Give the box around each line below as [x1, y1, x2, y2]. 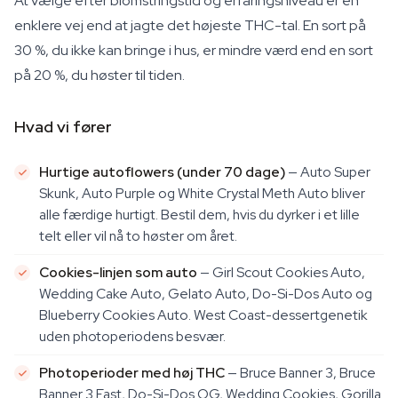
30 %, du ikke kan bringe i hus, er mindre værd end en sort [14, 41, 373, 60]
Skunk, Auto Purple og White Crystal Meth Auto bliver [39, 184, 365, 203]
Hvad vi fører [14, 116, 112, 137]
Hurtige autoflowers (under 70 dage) [39, 163, 285, 181]
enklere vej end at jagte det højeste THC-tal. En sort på [14, 16, 366, 35]
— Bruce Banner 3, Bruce [225, 363, 376, 382]
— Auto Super [285, 163, 370, 181]
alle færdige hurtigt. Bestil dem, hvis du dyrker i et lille [39, 205, 360, 224]
